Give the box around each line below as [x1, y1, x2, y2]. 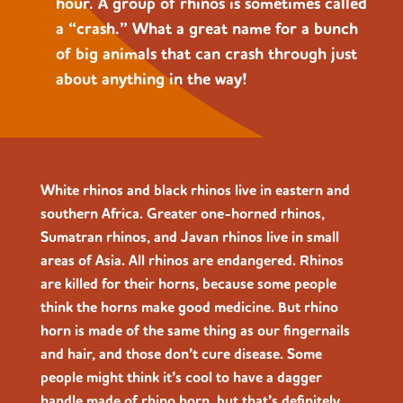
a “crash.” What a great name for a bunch [56, 18, 358, 41]
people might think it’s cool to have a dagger [40, 368, 322, 389]
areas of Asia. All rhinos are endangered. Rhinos [40, 251, 344, 272]
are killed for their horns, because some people [40, 274, 336, 295]
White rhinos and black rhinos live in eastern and [40, 181, 350, 201]
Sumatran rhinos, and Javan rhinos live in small [40, 228, 339, 248]
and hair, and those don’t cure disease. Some [40, 345, 322, 365]
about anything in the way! [56, 68, 252, 92]
